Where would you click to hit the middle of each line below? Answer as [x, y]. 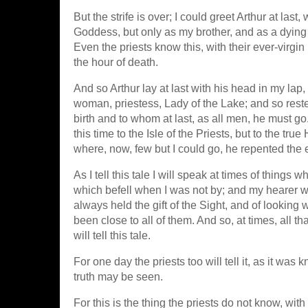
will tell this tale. [112, 235]
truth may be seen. [118, 276]
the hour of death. [116, 62]
